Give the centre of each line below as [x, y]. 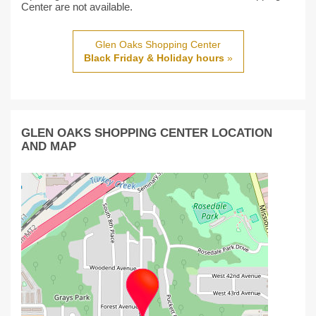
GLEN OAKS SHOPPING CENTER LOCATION [147, 133]
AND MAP [49, 146]
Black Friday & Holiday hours [154, 57]
